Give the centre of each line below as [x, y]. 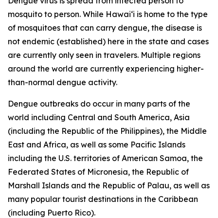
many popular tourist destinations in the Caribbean [103, 199]
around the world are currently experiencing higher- [106, 69]
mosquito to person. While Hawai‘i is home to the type [108, 14]
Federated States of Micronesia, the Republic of [98, 172]
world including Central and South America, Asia [99, 117]
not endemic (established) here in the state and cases [108, 41]
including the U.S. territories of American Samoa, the [105, 158]
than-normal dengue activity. [63, 82]
